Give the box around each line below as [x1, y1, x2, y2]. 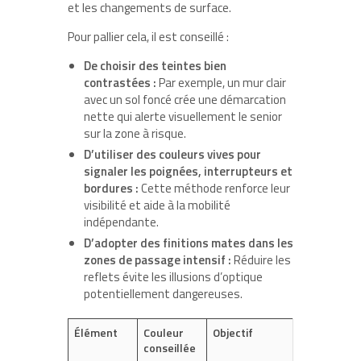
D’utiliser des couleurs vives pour [84, 145, 261, 164]
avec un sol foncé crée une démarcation [84, 90, 286, 110]
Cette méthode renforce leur [139, 179, 290, 198]
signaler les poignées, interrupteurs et [84, 162, 293, 181]
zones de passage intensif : [84, 251, 231, 270]
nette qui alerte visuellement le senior [84, 107, 282, 127]
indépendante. [84, 213, 159, 232]
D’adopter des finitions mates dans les [84, 234, 293, 253]
